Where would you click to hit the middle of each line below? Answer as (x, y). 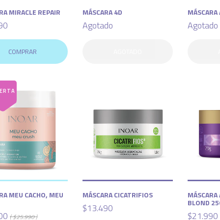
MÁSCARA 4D (102, 12)
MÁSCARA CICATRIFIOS (117, 195)
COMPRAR (22, 52)
